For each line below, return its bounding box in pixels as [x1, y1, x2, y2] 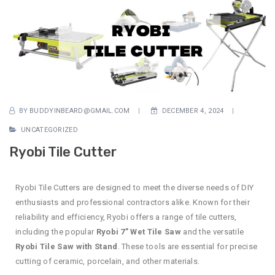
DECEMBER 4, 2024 [161, 106, 224, 115]
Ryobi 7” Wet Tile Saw [96, 227, 181, 236]
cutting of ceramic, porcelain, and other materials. [15, 256, 200, 266]
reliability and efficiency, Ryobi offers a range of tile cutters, [15, 212, 237, 222]
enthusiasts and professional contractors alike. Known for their [15, 197, 250, 207]
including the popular [15, 227, 96, 236]
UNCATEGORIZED [21, 125, 78, 134]
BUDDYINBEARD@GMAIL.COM [29, 106, 130, 115]
